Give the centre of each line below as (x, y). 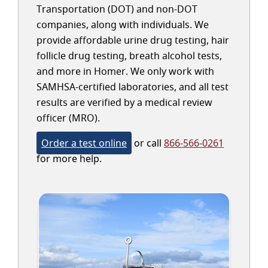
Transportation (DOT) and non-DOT (117, 9)
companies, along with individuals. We (123, 25)
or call (148, 143)
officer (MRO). (68, 118)
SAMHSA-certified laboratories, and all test (133, 87)
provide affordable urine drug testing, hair (133, 40)
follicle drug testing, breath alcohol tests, (129, 56)
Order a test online (84, 143)
